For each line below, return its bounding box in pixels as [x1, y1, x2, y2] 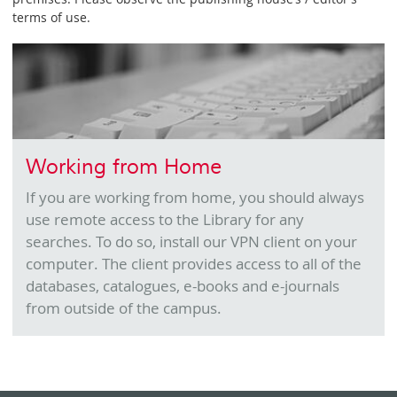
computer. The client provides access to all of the [25, 253, 362, 275]
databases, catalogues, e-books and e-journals [25, 276, 339, 297]
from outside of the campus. [25, 298, 222, 319]
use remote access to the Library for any [25, 209, 304, 230]
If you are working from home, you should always [25, 187, 364, 208]
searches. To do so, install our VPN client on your [25, 231, 357, 253]
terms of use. [12, 9, 91, 27]
